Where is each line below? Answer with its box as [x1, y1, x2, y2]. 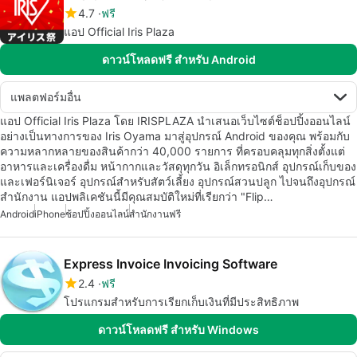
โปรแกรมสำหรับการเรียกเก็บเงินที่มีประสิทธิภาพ [64, 294, 299, 308]
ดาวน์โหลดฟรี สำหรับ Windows [98, 322, 259, 336]
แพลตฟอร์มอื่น [10, 89, 81, 104]
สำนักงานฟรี [129, 207, 181, 220]
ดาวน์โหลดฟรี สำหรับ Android [101, 52, 256, 66]
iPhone [34, 207, 65, 220]
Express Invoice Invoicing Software [64, 255, 277, 272]
